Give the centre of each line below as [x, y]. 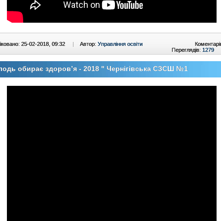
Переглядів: [187, 50]
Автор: [89, 44]
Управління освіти [120, 44]
